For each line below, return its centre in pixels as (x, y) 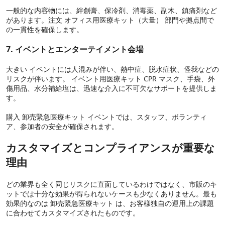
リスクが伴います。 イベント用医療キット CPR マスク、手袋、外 (110, 78)
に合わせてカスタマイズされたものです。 (73, 212)
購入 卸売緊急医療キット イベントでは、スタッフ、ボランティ (106, 117)
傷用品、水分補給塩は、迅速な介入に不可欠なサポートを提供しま (111, 88)
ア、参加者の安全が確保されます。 (62, 126)
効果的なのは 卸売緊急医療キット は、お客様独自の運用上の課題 (110, 203)
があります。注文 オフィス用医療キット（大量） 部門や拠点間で (110, 20)
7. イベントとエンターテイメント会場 (75, 49)
